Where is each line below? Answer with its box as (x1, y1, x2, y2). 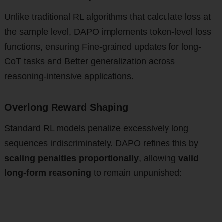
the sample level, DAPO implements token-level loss (4, 27, 211, 37)
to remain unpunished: (91, 168, 182, 178)
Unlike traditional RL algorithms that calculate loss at (4, 12, 211, 22)
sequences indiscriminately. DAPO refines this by (4, 138, 198, 149)
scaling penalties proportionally (4, 153, 139, 164)
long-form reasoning (4, 168, 91, 178)
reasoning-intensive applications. (4, 71, 134, 82)
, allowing (138, 153, 178, 164)
